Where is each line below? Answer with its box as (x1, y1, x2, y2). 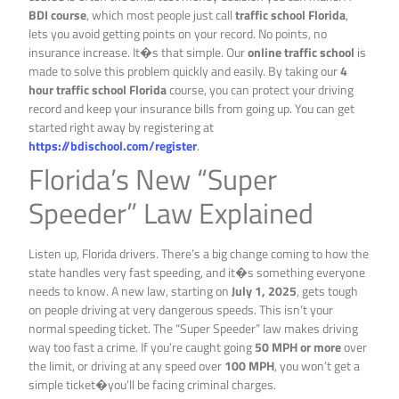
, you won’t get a (274, 356, 361, 376)
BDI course (28, 5, 87, 25)
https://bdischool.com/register (28, 136, 198, 156)
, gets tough (297, 281, 359, 301)
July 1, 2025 (232, 281, 297, 301)
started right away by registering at (28, 118, 215, 137)
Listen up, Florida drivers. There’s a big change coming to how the (28, 244, 370, 264)
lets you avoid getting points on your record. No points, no (28, 24, 328, 44)
